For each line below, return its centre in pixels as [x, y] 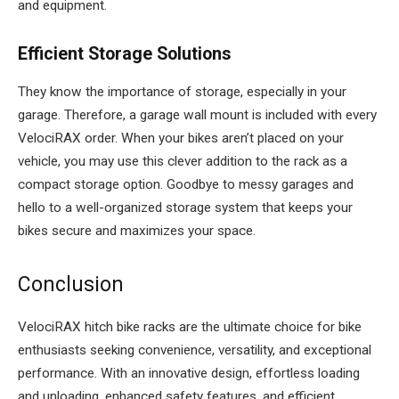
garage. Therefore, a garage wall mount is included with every [197, 114]
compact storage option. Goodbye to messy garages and [186, 184]
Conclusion [73, 284]
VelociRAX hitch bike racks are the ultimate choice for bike [190, 327]
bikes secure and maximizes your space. [137, 230]
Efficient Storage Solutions [125, 53]
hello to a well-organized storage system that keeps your [185, 207]
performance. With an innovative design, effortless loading [189, 374]
